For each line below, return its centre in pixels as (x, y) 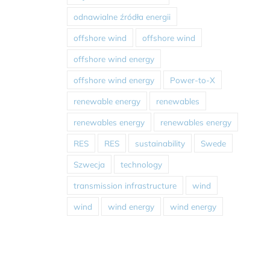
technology (141, 164)
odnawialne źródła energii (122, 16)
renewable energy (107, 101)
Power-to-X (192, 80)
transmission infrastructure (125, 185)
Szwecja (89, 164)
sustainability (160, 143)
